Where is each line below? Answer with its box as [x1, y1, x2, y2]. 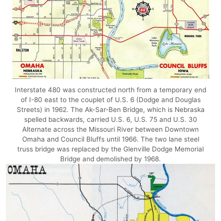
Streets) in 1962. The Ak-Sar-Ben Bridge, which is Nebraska [16, 105, 205, 113]
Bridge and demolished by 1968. [60, 154, 161, 163]
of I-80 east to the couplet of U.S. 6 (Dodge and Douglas [20, 95, 201, 104]
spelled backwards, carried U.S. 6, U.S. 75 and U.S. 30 [24, 115, 197, 123]
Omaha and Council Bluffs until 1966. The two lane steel [22, 135, 199, 143]
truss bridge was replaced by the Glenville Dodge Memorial [17, 145, 204, 153]
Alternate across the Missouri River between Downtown [22, 125, 199, 133]
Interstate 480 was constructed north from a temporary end [15, 85, 206, 94]
